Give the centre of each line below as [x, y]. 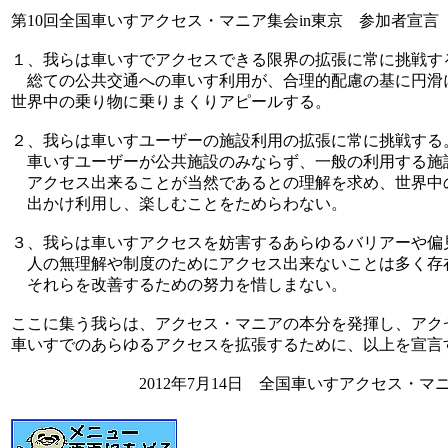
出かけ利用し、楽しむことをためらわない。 [179, 203]
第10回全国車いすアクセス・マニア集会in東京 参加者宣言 [225, 20]
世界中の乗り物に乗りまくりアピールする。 [171, 101]
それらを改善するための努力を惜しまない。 [179, 284]
